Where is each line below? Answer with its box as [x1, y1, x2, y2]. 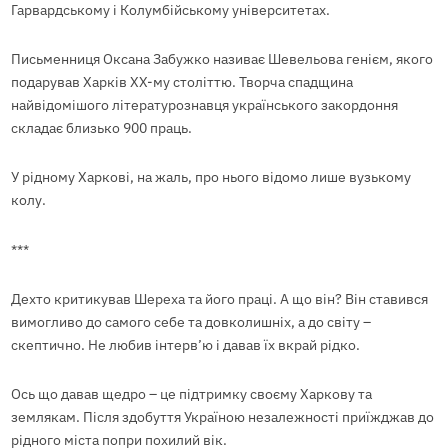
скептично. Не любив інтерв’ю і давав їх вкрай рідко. [10, 335, 360, 354]
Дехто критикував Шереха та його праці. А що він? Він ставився [10, 289, 428, 308]
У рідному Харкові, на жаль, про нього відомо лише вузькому [10, 168, 411, 187]
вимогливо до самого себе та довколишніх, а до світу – [10, 312, 371, 331]
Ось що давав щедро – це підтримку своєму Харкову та [10, 385, 372, 404]
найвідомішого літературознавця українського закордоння [10, 96, 398, 115]
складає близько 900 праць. [10, 119, 195, 138]
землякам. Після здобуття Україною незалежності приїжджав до [10, 408, 434, 427]
